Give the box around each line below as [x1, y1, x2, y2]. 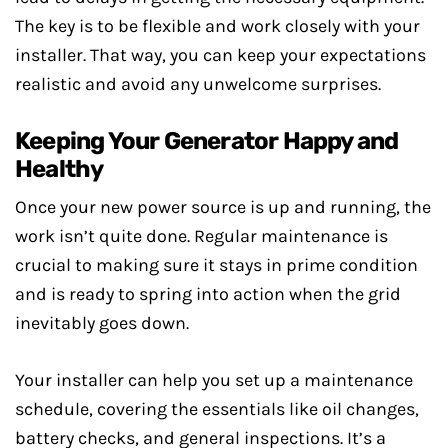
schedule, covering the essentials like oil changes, [15, 398, 419, 420]
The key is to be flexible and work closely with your [15, 15, 420, 37]
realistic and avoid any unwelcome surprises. [15, 73, 381, 95]
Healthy [15, 155, 104, 183]
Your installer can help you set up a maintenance [15, 369, 413, 391]
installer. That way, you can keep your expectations [15, 44, 426, 66]
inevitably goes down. [15, 312, 189, 334]
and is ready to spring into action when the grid [15, 283, 401, 305]
